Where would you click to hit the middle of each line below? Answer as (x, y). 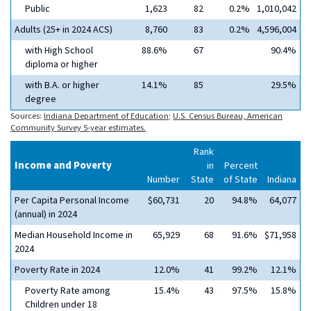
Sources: (27, 116)
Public (37, 9)
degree (41, 99)
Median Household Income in (74, 235)
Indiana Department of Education (106, 116)
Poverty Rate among (68, 291)
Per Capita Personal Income (72, 201)
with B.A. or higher (62, 85)
